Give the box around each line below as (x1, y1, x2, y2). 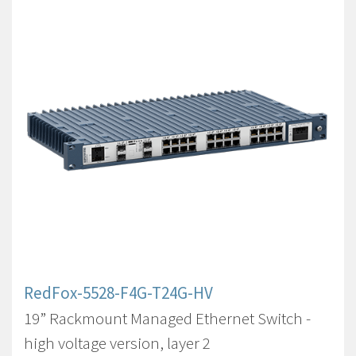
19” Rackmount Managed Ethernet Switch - (24, 308, 311, 329)
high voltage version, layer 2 (24, 332, 211, 354)
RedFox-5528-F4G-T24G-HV (24, 282, 213, 304)
